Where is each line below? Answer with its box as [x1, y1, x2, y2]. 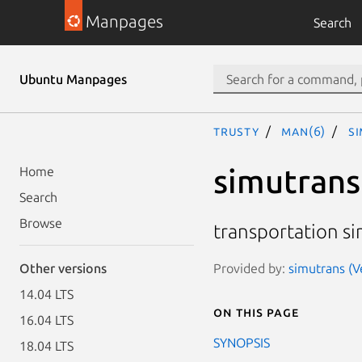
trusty [213, 124, 259, 138]
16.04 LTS [19, 313, 74, 327]
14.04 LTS [19, 287, 74, 301]
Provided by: [213, 260, 288, 276]
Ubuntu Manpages [19, 72, 127, 86]
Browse [19, 216, 62, 230]
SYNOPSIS [213, 335, 270, 350]
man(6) [281, 124, 326, 138]
